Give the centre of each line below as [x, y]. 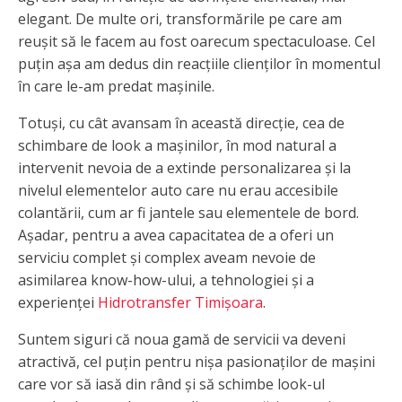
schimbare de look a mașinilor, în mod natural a [177, 145]
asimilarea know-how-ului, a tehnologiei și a [166, 280]
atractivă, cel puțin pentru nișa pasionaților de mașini [197, 361]
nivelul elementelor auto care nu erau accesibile [178, 190]
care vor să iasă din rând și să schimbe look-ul [171, 384]
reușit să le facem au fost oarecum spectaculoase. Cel [197, 41]
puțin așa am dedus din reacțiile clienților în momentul [199, 63]
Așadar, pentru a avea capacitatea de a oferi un [176, 235]
